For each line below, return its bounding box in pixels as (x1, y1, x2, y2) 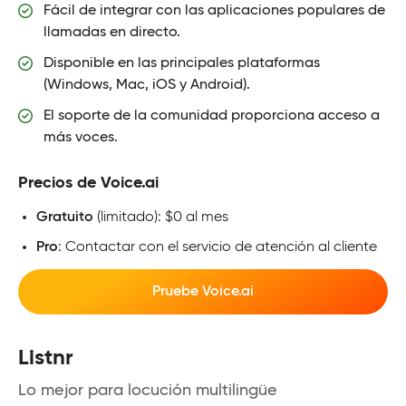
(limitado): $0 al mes (93, 209, 228, 225)
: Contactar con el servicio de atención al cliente (58, 239, 377, 255)
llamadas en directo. (43, 24, 180, 40)
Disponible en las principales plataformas (43, 55, 320, 71)
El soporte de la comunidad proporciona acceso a (43, 108, 380, 123)
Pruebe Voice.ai (152, 284, 254, 299)
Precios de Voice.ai (18, 174, 159, 191)
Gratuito (36, 209, 93, 225)
